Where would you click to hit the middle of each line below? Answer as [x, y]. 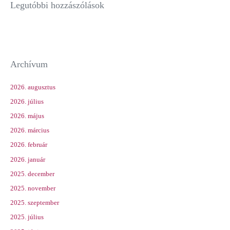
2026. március [30, 131]
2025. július [27, 217]
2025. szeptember [34, 203]
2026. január [27, 159]
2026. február [28, 145]
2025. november [33, 188]
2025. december [32, 174]
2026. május [27, 116]
